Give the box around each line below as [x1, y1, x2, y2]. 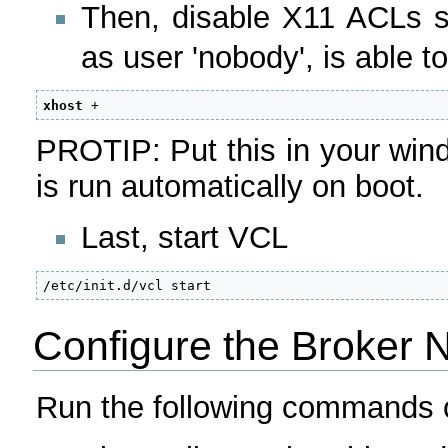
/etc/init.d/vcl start [43, 278, 212, 294]
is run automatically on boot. [35, 169, 424, 205]
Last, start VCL [80, 219, 288, 255]
